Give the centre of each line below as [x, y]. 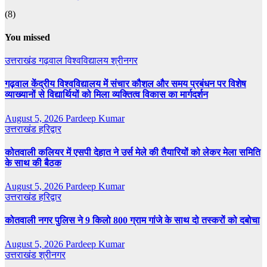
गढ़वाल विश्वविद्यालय [75, 61]
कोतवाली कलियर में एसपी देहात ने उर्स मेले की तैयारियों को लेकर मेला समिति [133, 152]
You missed [27, 37]
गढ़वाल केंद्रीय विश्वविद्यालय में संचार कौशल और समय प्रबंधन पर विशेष [125, 84]
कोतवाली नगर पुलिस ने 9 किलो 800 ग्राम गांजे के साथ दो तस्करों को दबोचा [132, 221]
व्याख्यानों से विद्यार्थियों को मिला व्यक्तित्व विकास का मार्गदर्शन [106, 95]
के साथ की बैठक [33, 163]
